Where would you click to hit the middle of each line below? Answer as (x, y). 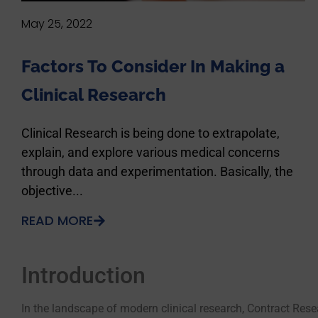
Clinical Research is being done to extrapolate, (150, 133)
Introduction (83, 276)
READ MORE (57, 221)
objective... (52, 191)
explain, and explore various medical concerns (150, 153)
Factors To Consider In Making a (153, 67)
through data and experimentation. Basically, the (157, 172)
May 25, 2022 (57, 24)
